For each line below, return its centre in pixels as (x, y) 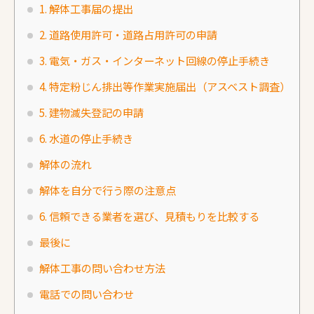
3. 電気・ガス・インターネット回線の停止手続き (155, 60)
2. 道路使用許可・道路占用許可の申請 (128, 34)
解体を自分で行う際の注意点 (108, 190)
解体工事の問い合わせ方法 (102, 267)
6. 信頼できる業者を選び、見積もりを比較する (149, 216)
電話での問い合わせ (87, 293)
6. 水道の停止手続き (86, 138)
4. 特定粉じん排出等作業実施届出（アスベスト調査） (165, 86)
